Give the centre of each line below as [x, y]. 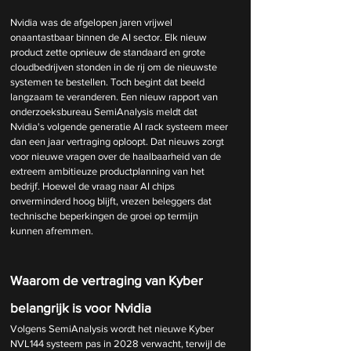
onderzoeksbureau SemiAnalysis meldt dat [105, 112]
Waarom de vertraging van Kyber [108, 280]
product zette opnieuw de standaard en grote [109, 52]
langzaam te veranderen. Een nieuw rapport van [115, 97]
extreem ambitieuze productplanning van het [109, 171]
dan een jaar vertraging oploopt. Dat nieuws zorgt [118, 141]
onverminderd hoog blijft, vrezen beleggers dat [112, 201]
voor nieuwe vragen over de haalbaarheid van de [117, 156]
